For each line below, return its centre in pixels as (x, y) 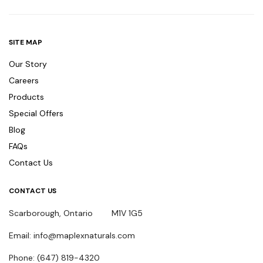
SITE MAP (26, 43)
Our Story (28, 64)
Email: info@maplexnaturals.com (72, 236)
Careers (24, 81)
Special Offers (36, 114)
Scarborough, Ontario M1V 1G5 (76, 213)
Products (26, 97)
